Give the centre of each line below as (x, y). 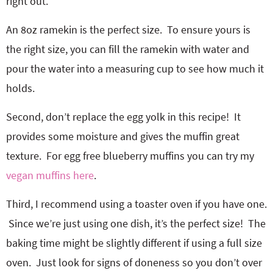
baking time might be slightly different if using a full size (134, 243)
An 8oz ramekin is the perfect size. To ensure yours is (128, 30)
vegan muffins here (50, 175)
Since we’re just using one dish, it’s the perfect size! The (136, 223)
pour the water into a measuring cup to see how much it (135, 69)
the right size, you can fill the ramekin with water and (128, 49)
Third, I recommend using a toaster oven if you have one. (136, 204)
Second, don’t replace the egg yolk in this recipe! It (123, 117)
